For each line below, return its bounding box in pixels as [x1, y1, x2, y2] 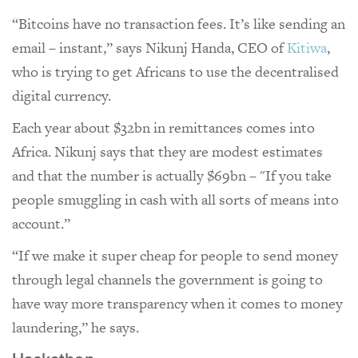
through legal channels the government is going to [12, 268, 323, 289]
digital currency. [12, 85, 114, 105]
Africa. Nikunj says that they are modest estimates [12, 141, 323, 161]
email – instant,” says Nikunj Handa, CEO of [12, 37, 287, 58]
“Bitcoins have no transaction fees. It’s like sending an [12, 13, 345, 34]
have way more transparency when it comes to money [12, 292, 343, 313]
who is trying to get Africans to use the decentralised [12, 61, 339, 82]
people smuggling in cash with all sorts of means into [12, 189, 339, 209]
